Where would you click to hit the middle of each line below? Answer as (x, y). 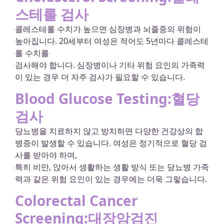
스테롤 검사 (52, 14)
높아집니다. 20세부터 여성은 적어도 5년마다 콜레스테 (112, 41)
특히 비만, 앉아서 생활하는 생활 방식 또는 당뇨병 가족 (112, 167)
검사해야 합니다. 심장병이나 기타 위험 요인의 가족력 (110, 65)
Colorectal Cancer (76, 201)
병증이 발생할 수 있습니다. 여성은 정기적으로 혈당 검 (111, 143)
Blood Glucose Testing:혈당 (107, 98)
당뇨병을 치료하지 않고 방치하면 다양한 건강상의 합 (109, 131)
